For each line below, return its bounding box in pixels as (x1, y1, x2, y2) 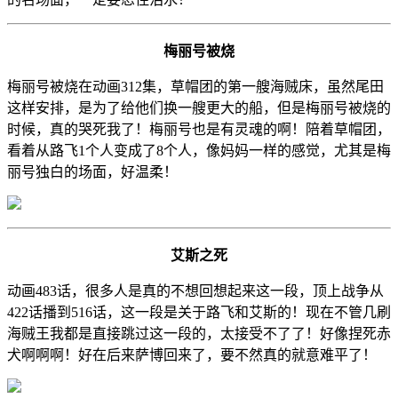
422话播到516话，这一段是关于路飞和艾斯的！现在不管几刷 (7, 304, 391, 320)
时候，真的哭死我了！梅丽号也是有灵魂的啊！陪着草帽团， (7, 121, 391, 137)
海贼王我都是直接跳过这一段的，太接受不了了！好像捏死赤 (7, 325, 391, 341)
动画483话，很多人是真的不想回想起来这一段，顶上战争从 (7, 283, 384, 298)
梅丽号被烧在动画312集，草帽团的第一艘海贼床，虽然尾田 (7, 78, 384, 94)
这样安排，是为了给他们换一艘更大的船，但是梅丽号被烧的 (7, 99, 391, 115)
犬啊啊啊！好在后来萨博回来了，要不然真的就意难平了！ (7, 346, 377, 362)
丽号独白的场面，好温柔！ (7, 163, 178, 179)
